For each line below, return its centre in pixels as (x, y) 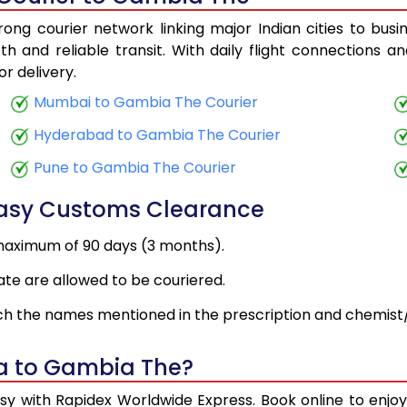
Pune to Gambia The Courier (135, 168)
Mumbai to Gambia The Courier (146, 103)
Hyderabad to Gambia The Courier (158, 135)
